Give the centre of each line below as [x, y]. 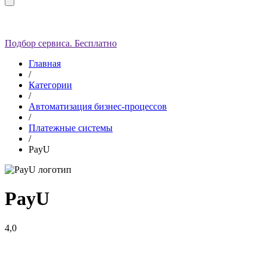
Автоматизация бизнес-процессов [98, 106]
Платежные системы [71, 128]
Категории [50, 85]
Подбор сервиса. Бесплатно [61, 43]
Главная [45, 63]
